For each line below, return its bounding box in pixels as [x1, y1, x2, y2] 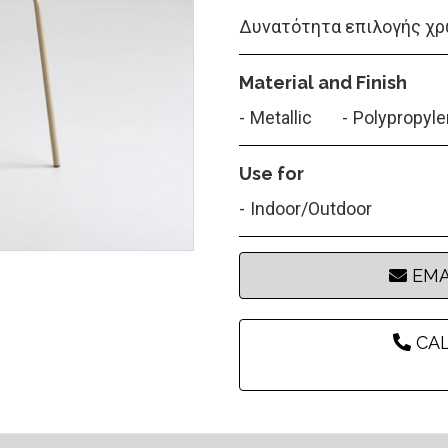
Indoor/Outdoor [250, 198, 372, 219]
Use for [239, 163, 304, 184]
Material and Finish [239, 72, 407, 93]
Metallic [250, 107, 312, 128]
